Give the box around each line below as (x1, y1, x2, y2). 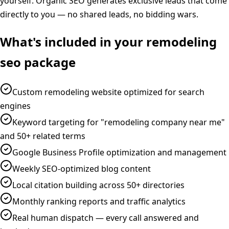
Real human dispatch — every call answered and (12, 212, 199, 223)
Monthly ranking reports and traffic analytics (12, 195, 186, 207)
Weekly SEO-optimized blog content (12, 163, 151, 174)
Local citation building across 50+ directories (12, 179, 185, 191)
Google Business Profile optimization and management (12, 146, 226, 158)
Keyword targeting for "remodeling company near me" (12, 116, 225, 128)
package (21, 53, 76, 71)
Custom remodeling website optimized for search (12, 86, 204, 98)
